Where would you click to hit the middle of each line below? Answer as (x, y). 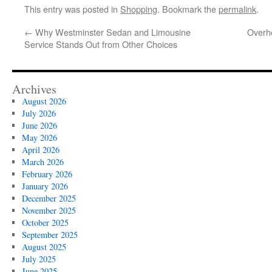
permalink (237, 9)
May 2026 (39, 138)
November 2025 (49, 210)
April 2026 (40, 150)
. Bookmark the (188, 9)
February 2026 (47, 174)
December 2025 (49, 198)
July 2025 (39, 259)
